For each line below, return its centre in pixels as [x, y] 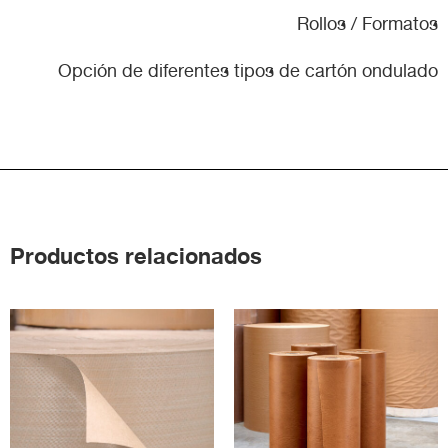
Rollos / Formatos [367, 23]
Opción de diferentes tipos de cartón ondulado [248, 70]
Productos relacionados [136, 255]
